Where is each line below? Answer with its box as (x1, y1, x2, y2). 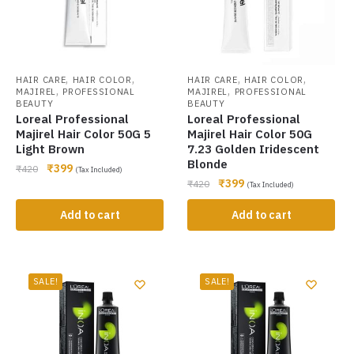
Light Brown (16, 141, 85, 157)
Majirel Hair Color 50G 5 (16, 126, 151, 142)
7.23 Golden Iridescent (187, 141, 320, 157)
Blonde (187, 156, 228, 172)
